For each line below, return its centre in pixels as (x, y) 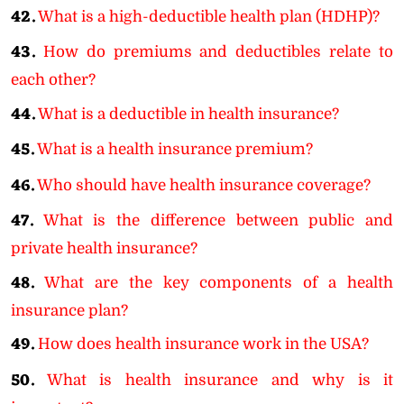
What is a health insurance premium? (175, 149)
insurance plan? (69, 310)
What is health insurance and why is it (220, 380)
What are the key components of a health (218, 282)
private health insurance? (104, 248)
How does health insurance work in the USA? (203, 344)
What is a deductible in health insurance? (188, 114)
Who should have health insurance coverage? (204, 185)
